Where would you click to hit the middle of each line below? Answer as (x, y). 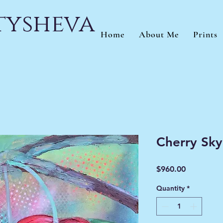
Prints (205, 34)
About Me (159, 34)
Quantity (170, 188)
